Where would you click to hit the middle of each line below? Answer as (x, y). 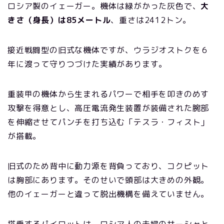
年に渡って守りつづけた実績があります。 (87, 64)
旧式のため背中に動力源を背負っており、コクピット (108, 166)
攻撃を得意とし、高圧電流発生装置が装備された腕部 (108, 108)
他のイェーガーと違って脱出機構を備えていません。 (108, 194)
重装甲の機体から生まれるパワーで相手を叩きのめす (108, 94)
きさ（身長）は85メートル (59, 20)
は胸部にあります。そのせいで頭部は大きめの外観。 (108, 180)
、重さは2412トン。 (151, 20)
